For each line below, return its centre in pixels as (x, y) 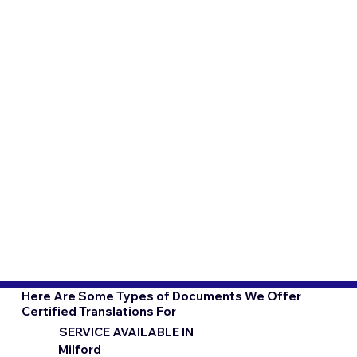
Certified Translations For (98, 311)
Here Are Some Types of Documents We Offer (161, 296)
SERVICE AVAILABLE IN (127, 331)
